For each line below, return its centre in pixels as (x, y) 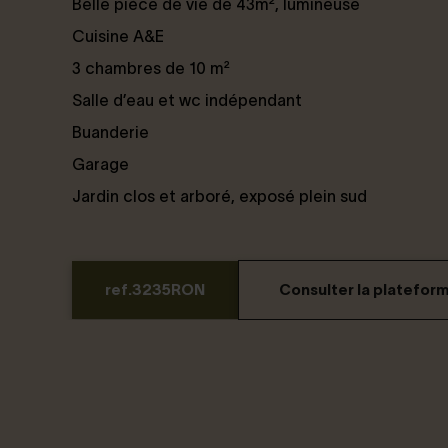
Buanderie (110, 132)
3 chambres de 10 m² (151, 68)
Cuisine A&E (118, 36)
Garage (100, 164)
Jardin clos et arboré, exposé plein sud (219, 196)
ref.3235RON (155, 289)
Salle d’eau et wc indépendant (187, 100)
